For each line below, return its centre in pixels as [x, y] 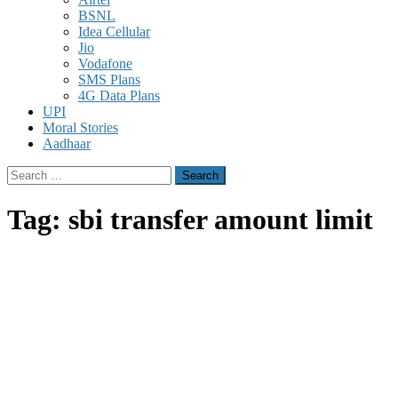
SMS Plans [109, 80]
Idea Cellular [114, 32]
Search [25, 173]
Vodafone [105, 64]
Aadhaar [67, 143]
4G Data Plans [119, 96]
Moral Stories [80, 127]
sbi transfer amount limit [221, 220]
